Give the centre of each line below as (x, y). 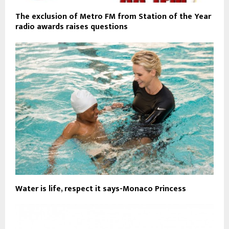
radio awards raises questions (72, 27)
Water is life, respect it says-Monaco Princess (101, 189)
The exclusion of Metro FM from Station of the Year (113, 17)
